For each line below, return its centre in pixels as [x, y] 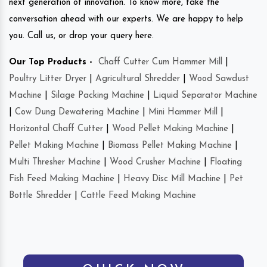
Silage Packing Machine [97, 96]
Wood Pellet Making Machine [170, 129]
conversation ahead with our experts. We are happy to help [126, 20]
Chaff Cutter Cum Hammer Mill [160, 63]
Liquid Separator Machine [205, 96]
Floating [226, 163]
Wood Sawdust [219, 79]
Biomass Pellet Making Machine [170, 146]
